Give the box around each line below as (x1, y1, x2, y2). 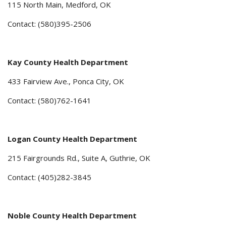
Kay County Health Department (8, 57, 128, 68)
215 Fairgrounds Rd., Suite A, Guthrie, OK (8, 153, 150, 163)
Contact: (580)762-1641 (8, 95, 91, 106)
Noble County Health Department (8, 210, 137, 221)
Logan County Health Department (8, 134, 137, 144)
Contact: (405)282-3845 (8, 172, 91, 183)
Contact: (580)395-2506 (8, 19, 91, 29)
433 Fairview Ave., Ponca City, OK (8, 76, 124, 87)
